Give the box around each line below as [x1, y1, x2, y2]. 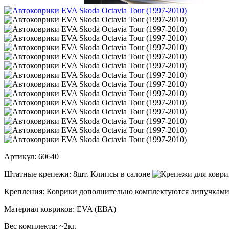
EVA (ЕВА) [75, 204, 116, 213]
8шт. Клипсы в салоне [71, 169, 152, 178]
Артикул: [4, 152, 36, 161]
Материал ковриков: [4, 204, 75, 213]
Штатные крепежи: [4, 169, 71, 178]
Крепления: [4, 187, 44, 196]
